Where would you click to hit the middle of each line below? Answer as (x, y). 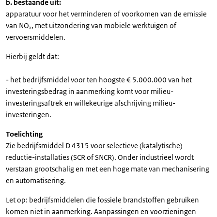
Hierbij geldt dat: (32, 56)
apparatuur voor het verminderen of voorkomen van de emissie (106, 14)
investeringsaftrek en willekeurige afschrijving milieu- (91, 103)
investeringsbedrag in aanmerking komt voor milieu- (90, 91)
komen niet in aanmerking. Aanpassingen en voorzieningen (101, 211)
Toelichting (24, 134)
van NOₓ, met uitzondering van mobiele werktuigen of (91, 25)
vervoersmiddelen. (36, 37)
